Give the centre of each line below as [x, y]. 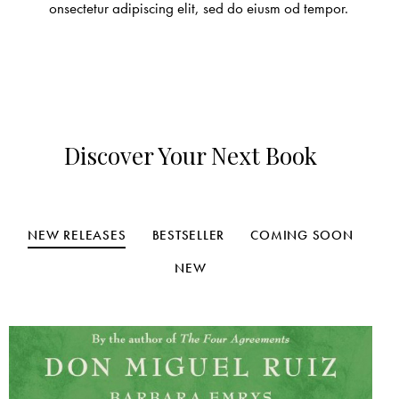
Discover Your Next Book [191, 155]
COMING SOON [302, 235]
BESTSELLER [188, 235]
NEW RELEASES [77, 235]
